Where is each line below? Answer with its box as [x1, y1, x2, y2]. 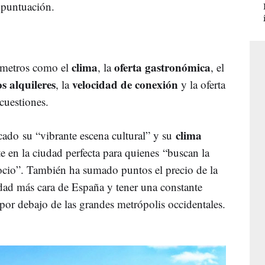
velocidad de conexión [72, 76, 178, 92]
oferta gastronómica [114, 59, 211, 75]
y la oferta [178, 76, 225, 92]
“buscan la [163, 144, 209, 160]
